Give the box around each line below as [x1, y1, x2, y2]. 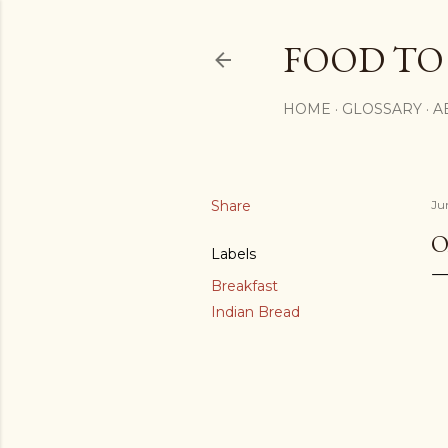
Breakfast [211, 277, 278, 295]
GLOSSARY [342, 100, 422, 118]
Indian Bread [211, 303, 300, 321]
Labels [211, 245, 256, 263]
